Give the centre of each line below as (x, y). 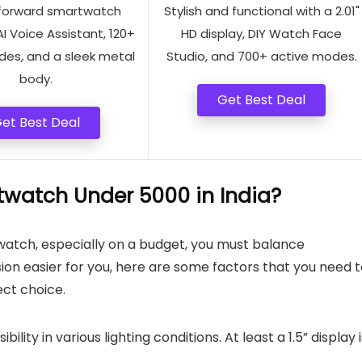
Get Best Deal (262, 100)
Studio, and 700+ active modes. (261, 56)
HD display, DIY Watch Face (262, 34)
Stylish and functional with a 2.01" (261, 11)
